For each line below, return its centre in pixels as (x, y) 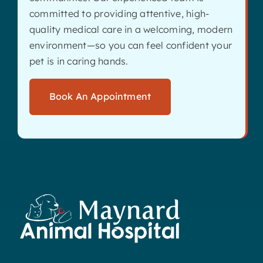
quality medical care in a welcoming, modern (131, 29)
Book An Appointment (100, 96)
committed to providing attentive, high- (119, 13)
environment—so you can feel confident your (131, 45)
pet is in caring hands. (79, 61)
